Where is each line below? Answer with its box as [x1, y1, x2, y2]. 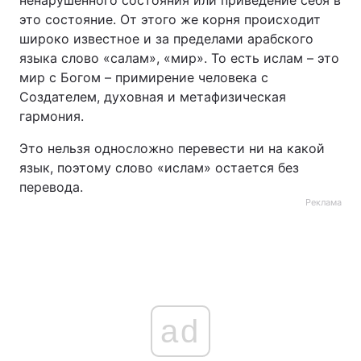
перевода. [19, 179, 83, 195]
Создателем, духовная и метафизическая [19, 89, 286, 105]
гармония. [19, 108, 84, 124]
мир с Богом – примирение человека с [19, 69, 268, 85]
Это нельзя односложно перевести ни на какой [19, 140, 325, 156]
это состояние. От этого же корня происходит [19, 11, 321, 27]
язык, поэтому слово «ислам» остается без [19, 160, 299, 176]
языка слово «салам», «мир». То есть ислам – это [19, 50, 339, 66]
